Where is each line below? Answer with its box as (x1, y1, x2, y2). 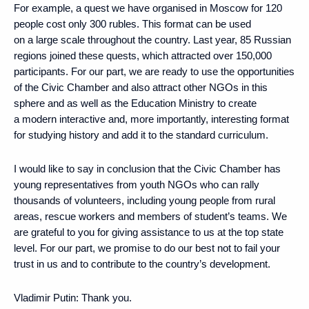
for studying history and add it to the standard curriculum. (14, 128, 268, 141)
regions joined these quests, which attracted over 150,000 (14, 49, 272, 61)
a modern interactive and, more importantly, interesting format (14, 112, 289, 125)
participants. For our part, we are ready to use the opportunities (14, 65, 295, 77)
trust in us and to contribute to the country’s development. (14, 257, 270, 270)
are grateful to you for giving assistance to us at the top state (14, 226, 283, 238)
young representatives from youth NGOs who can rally (14, 178, 259, 190)
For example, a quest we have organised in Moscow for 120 (14, 1, 282, 14)
